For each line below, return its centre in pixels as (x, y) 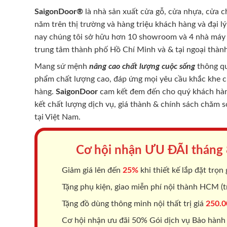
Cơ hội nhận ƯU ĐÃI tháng (151, 150)
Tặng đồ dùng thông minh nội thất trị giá (133, 203)
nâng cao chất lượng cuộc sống (141, 66)
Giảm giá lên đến (91, 170)
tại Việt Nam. (58, 117)
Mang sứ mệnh (61, 66)
